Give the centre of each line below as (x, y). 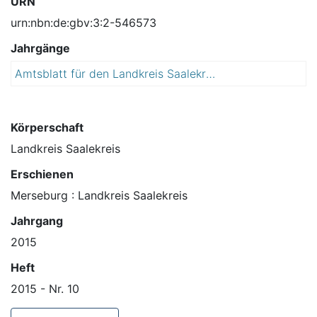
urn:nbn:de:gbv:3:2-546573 (83, 23)
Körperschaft (47, 128)
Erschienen (42, 174)
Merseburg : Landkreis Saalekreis (99, 196)
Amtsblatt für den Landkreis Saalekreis (211, 74)
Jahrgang (37, 221)
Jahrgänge (40, 48)
